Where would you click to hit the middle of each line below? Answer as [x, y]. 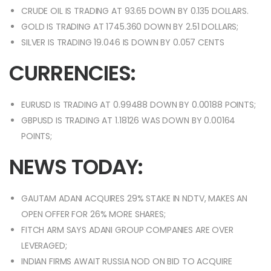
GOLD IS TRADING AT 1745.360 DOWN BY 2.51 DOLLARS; [130, 27]
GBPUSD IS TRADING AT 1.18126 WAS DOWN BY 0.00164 [129, 121]
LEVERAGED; [44, 246]
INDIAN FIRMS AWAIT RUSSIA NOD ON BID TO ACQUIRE [127, 262]
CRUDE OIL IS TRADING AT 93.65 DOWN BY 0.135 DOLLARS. [135, 11]
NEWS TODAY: [76, 167]
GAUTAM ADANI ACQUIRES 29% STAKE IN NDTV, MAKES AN [135, 199]
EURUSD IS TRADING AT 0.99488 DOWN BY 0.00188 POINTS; [139, 105]
